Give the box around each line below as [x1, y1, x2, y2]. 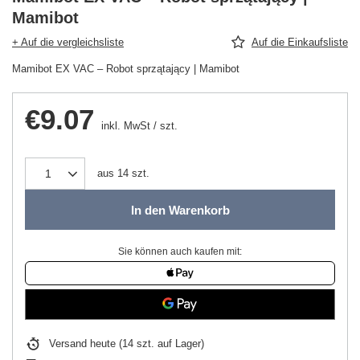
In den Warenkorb [130, 202, 230, 217]
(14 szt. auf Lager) [116, 337, 204, 350]
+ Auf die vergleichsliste [12, 36, 124, 49]
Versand [49, 337, 90, 350]
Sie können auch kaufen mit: [118, 246, 242, 258]
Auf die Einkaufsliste [252, 36, 348, 49]
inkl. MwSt [98, 120, 150, 133]
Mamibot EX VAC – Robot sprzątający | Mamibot [12, 63, 239, 76]
